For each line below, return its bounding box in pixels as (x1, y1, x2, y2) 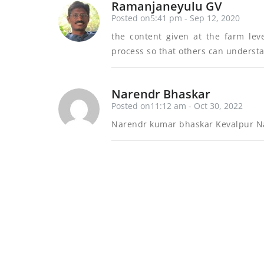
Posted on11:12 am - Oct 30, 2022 (111, 100, 243, 111)
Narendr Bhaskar (111, 86, 210, 102)
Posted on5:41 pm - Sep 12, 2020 (111, 12, 240, 24)
